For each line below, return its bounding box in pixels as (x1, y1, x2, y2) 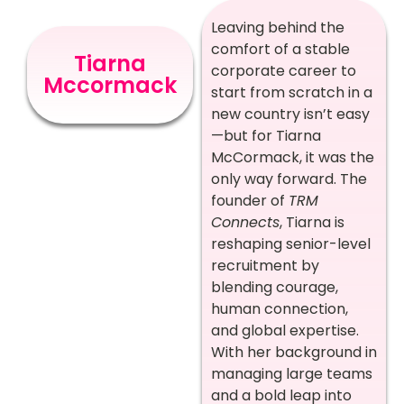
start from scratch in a (211, 82, 372, 103)
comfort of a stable (211, 39, 350, 60)
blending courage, (211, 277, 338, 298)
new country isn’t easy (211, 104, 370, 124)
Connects (211, 212, 280, 233)
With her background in (211, 342, 377, 363)
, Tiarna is (280, 212, 344, 233)
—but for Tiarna (211, 125, 321, 146)
